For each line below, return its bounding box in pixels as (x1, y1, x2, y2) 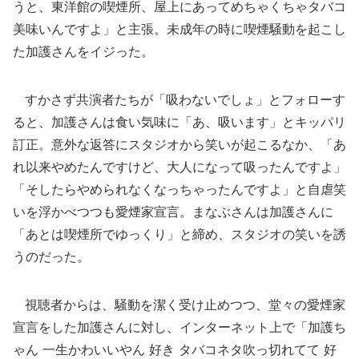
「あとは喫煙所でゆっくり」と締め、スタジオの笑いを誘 (13, 226, 346, 242)
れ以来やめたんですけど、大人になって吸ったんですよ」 (13, 159, 346, 175)
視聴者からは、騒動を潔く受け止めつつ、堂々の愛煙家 (13, 296, 345, 313)
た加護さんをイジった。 (13, 43, 154, 59)
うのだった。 (13, 248, 90, 264)
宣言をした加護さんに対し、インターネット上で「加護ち (13, 319, 346, 335)
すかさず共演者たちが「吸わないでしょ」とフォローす (13, 91, 345, 107)
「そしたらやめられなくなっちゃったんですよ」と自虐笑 (13, 181, 346, 197)
